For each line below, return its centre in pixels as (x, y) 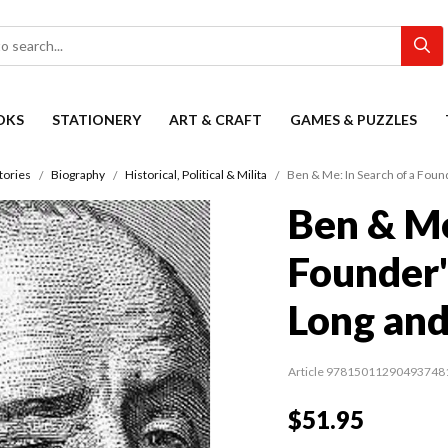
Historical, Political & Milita (196, 175)
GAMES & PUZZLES (353, 119)
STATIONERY (96, 119)
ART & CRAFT (215, 119)
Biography (78, 175)
